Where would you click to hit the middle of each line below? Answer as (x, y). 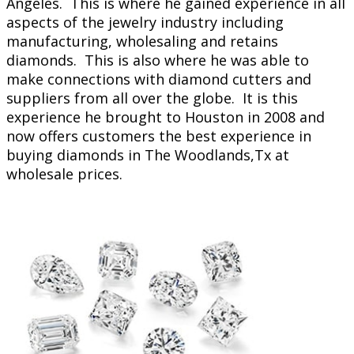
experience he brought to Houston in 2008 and (166, 117)
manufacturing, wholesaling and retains (142, 41)
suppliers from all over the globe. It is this (152, 98)
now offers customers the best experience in (159, 136)
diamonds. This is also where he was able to (158, 60)
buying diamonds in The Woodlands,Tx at (148, 154)
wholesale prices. (64, 173)
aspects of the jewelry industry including (145, 22)
